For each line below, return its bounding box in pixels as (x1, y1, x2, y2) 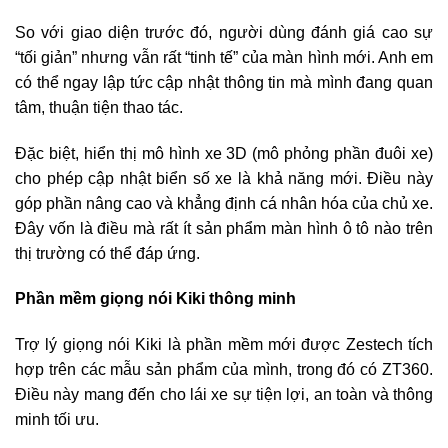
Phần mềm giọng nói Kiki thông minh (15, 290, 296, 308)
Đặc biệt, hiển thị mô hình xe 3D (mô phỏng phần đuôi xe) (15, 144, 433, 162)
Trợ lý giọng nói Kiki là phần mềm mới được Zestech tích (15, 336, 433, 354)
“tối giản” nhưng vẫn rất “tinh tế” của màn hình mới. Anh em (15, 48, 433, 66)
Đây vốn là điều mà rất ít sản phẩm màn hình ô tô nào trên (15, 219, 433, 237)
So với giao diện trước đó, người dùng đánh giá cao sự (15, 23, 433, 41)
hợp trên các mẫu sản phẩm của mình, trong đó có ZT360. (15, 361, 433, 379)
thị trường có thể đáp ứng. (15, 244, 200, 262)
